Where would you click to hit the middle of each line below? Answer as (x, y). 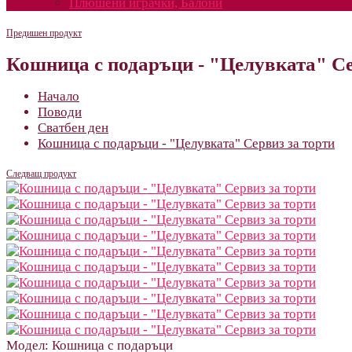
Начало (59, 96)
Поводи (60, 112)
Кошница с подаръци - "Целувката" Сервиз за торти (186, 143)
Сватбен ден (73, 127)
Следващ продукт (41, 173)
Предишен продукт (44, 33)
